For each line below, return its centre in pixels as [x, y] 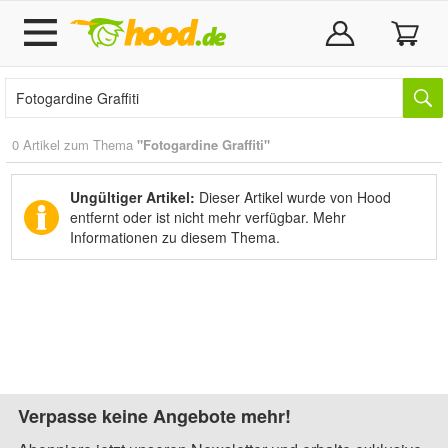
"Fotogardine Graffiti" [203, 144]
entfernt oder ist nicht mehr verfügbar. [191, 217]
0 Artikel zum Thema [74, 144]
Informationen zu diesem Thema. [175, 237]
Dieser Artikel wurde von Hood [293, 197]
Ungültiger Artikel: [132, 197]
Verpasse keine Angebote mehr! [154, 416]
